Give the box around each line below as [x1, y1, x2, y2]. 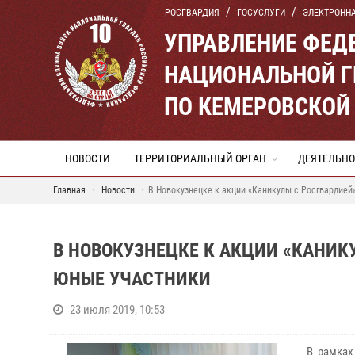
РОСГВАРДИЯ [165, 7, 219, 18]
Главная [53, 185, 86, 196]
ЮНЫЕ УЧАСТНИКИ [53, 268, 211, 290]
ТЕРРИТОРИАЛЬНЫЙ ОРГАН [134, 152, 266, 165]
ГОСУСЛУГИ [237, 7, 285, 18]
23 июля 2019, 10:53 [70, 303, 165, 317]
